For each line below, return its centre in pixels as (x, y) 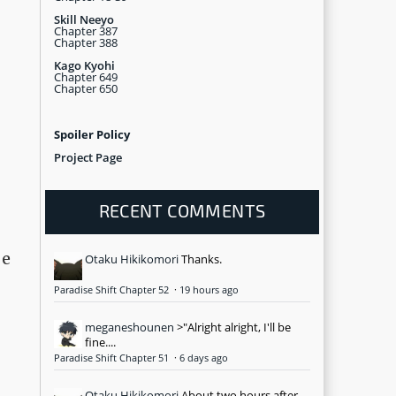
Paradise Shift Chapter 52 (113, 289)
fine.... (100, 342)
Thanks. (202, 259)
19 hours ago (209, 289)
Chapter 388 (86, 42)
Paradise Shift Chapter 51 (113, 358)
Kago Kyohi (84, 65)
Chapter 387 (86, 30)
